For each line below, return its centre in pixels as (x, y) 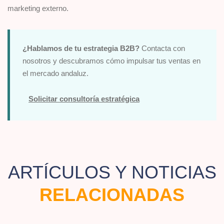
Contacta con (162, 48)
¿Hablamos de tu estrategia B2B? (81, 48)
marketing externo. (38, 8)
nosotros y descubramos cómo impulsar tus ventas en (111, 61)
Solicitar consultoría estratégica (84, 98)
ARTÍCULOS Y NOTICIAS (112, 172)
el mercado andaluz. (55, 73)
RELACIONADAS (112, 195)
